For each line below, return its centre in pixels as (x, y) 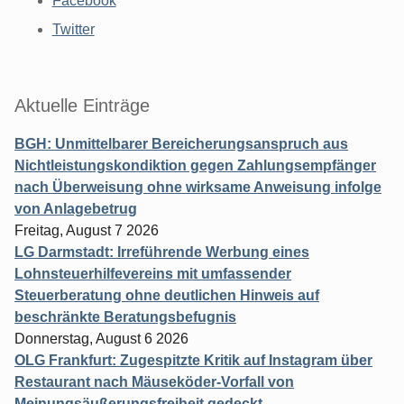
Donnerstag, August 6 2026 (101, 338)
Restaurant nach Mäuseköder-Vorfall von (154, 381)
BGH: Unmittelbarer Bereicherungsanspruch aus (181, 143)
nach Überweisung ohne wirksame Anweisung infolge (198, 187)
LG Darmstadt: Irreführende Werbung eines (162, 252)
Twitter (73, 29)
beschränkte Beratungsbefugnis (125, 317)
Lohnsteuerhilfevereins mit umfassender (153, 273)
